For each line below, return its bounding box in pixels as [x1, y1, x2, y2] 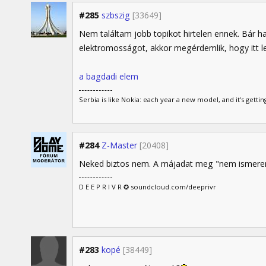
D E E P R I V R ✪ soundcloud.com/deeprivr [79, 182, 216, 191]
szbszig [102, 9, 130, 21]
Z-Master [102, 139, 137, 151]
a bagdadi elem [79, 70, 138, 82]
